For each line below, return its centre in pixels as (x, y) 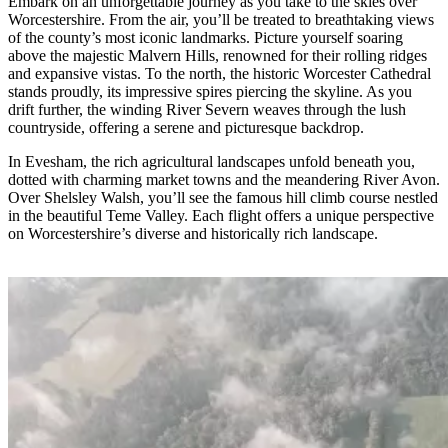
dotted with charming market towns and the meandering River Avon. (224, 180)
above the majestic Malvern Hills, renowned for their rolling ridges (217, 56)
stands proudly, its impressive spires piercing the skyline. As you (210, 92)
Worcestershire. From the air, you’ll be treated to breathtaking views (221, 20)
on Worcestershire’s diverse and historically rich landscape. (193, 234)
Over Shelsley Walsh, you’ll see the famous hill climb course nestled (223, 198)
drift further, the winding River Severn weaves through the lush (207, 110)
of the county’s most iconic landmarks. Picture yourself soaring (205, 38)
